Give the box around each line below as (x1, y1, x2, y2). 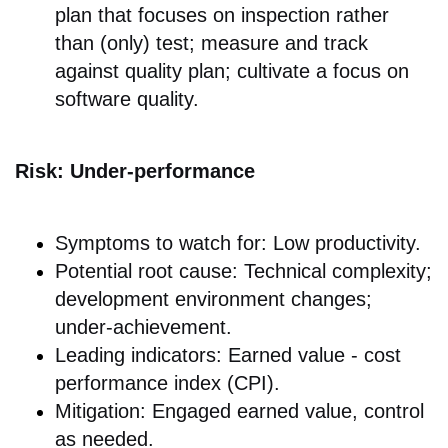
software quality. (55, 87, 199, 110)
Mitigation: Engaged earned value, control (55, 399, 424, 422)
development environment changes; (55, 287, 372, 310)
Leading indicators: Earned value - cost (55, 343, 401, 366)
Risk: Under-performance (15, 159, 255, 182)
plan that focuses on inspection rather (55, 3, 389, 26)
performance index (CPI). (55, 371, 280, 394)
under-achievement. (55, 315, 232, 338)
